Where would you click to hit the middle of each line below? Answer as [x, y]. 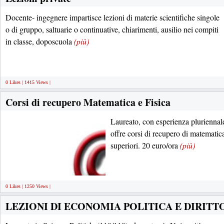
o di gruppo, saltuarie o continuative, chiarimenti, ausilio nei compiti [112, 29]
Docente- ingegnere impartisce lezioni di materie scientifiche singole [112, 17]
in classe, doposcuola [40, 41]
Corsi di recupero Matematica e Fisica [88, 102]
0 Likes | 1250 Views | [28, 186]
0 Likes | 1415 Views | [28, 82]
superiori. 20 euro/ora [145, 145]
